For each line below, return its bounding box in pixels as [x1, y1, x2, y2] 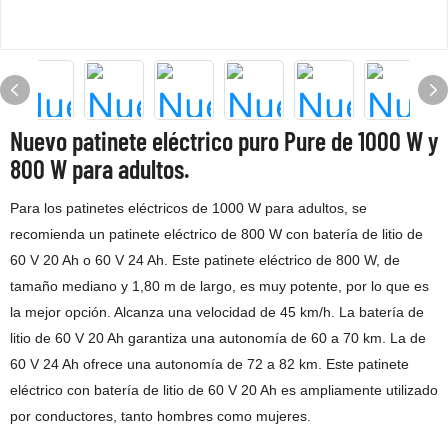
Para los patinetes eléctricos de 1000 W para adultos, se [10, 200, 367, 216]
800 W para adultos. [10, 153, 189, 184]
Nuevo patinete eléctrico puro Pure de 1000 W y [10, 125, 438, 156]
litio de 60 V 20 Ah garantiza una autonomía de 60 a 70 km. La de [10, 330, 426, 346]
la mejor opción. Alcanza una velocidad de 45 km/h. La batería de [10, 304, 424, 320]
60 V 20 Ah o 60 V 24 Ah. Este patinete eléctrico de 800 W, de [10, 252, 400, 268]
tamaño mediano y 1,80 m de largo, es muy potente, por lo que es [10, 278, 429, 294]
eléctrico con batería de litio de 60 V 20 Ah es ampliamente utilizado [10, 382, 438, 398]
